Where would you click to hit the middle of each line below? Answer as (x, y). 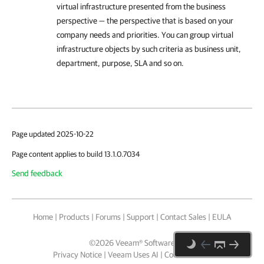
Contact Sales (183, 217)
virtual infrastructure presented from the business (141, 6)
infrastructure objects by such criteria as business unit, (149, 49)
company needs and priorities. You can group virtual (145, 35)
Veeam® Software (145, 243)
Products (74, 217)
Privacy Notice (77, 255)
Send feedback (37, 173)
